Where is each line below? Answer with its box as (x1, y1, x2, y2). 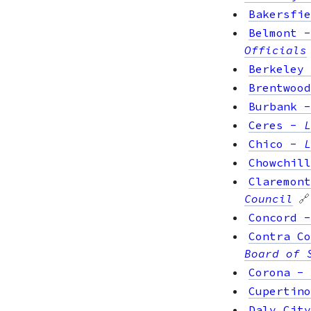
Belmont (249, 25, 297, 40)
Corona (249, 264, 290, 279)
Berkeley (249, 61, 304, 76)
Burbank (249, 99, 297, 113)
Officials (244, 42, 307, 57)
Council (244, 191, 293, 205)
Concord (249, 210, 297, 224)
